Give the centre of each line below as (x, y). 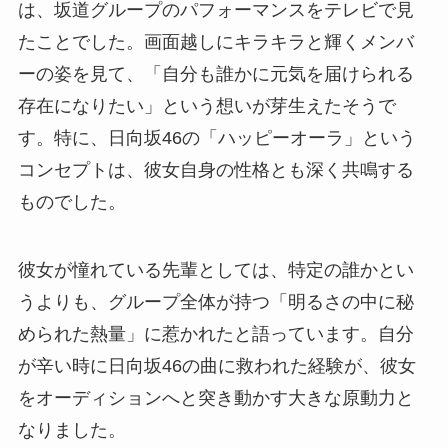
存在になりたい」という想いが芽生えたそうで (206, 105)
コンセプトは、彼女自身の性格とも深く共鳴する (215, 169)
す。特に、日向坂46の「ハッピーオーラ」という (216, 137)
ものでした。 (71, 201)
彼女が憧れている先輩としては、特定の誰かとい (215, 269)
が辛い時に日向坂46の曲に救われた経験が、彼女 (216, 365)
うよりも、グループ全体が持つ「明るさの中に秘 (215, 301)
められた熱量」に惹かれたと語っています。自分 (215, 333)
